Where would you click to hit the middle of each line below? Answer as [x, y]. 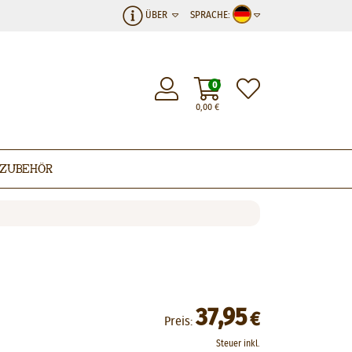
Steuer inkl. [238, 343]
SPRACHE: [211, 15]
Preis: [178, 321]
